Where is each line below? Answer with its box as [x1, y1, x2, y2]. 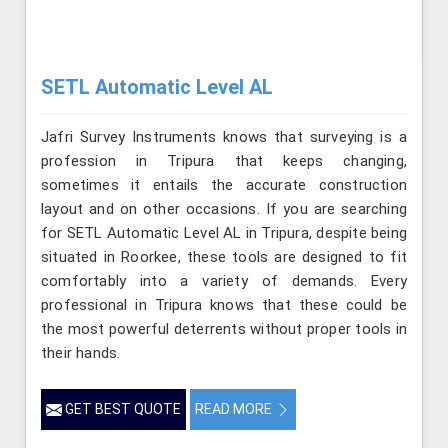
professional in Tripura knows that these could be [41, 296, 407, 315]
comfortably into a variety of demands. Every [41, 272, 407, 291]
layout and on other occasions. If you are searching [41, 200, 407, 219]
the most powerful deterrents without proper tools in [41, 320, 407, 339]
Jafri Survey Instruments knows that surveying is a [41, 128, 407, 147]
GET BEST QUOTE [62, 401, 181, 418]
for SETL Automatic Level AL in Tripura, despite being [41, 224, 407, 243]
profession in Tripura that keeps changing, [41, 152, 407, 171]
